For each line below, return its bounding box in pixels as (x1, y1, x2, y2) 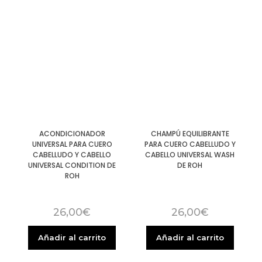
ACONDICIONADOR (39, 129, 105, 139)
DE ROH (177, 160, 203, 171)
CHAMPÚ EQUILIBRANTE (150, 129, 229, 139)
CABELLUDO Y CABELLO (33, 150, 112, 160)
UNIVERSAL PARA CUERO (32, 139, 112, 150)
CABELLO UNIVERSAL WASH (145, 150, 235, 160)
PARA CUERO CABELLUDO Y (144, 139, 236, 150)
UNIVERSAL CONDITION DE (28, 160, 116, 171)
